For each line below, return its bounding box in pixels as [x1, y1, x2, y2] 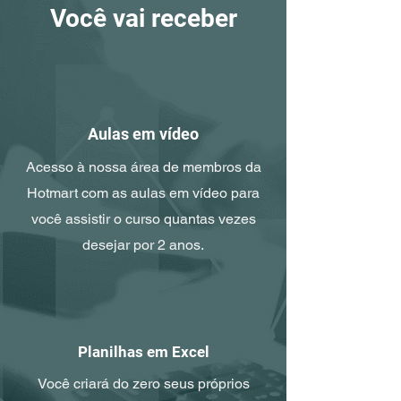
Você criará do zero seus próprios [37, 375, 250, 392]
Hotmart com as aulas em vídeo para [27, 184, 260, 201]
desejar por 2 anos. [82, 236, 204, 253]
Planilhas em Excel [77, 343, 209, 361]
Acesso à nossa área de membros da [25, 158, 261, 175]
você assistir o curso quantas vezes [30, 210, 256, 227]
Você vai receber [49, 4, 237, 33]
